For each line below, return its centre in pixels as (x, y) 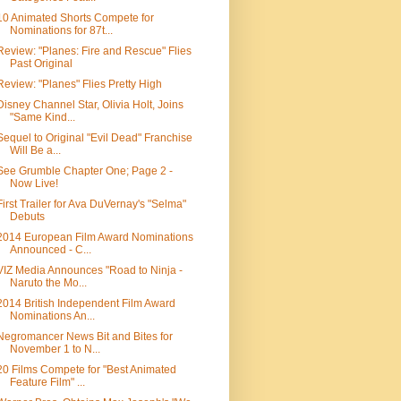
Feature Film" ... (47, 382)
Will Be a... (35, 150)
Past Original (41, 64)
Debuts (27, 217)
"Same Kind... (42, 117)
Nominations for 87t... (61, 30)
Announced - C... (50, 250)
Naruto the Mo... (48, 283)
